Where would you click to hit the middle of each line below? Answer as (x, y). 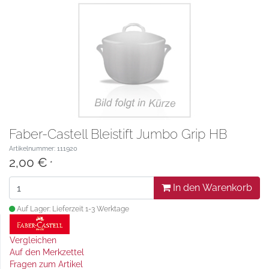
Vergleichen (33, 240)
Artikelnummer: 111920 (43, 148)
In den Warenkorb (211, 188)
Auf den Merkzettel (47, 252)
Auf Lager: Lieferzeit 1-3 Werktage (72, 209)
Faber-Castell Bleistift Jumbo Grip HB (118, 134)
